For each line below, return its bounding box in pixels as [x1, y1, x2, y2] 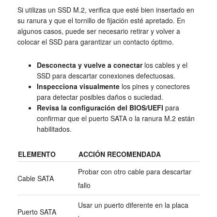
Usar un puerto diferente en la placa [77, 200, 188, 210]
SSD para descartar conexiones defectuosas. [36, 71, 175, 81]
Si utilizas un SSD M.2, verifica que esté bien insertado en [17, 5, 194, 15]
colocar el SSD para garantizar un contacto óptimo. [17, 37, 174, 47]
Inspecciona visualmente [36, 81, 120, 92]
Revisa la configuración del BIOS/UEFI [36, 103, 163, 113]
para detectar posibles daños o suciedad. [36, 92, 163, 102]
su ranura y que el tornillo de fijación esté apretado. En [17, 15, 185, 26]
